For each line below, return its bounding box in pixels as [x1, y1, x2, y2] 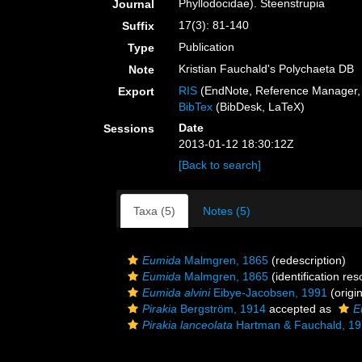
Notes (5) [203, 204, 250, 217]
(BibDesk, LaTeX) [213, 100, 305, 113]
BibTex [179, 100, 213, 113]
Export [118, 85, 155, 98]
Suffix [122, 19, 155, 32]
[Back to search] [179, 158, 262, 171]
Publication [179, 40, 235, 53]
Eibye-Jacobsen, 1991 [210, 286, 327, 299]
